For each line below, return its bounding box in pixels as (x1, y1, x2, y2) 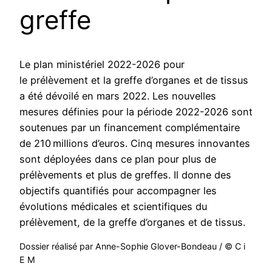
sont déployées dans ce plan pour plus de (19, 152, 216, 165)
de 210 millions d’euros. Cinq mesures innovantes (19, 137, 250, 149)
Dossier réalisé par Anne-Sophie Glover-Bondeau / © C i (19, 240, 245, 251)
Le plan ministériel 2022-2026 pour (19, 58, 185, 70)
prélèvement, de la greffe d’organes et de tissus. (19, 216, 245, 228)
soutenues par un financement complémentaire (19, 121, 240, 134)
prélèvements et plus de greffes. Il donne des (19, 168, 231, 181)
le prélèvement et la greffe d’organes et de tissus (19, 73, 248, 86)
